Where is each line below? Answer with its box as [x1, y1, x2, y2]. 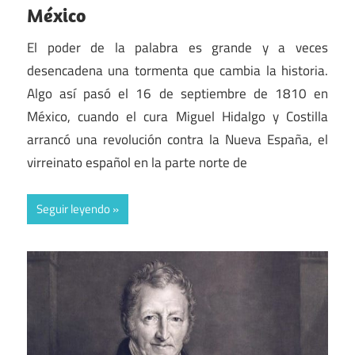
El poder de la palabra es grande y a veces [27, 36, 328, 58]
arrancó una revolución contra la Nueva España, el [27, 128, 328, 150]
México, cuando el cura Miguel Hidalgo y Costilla [27, 105, 328, 127]
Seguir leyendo [36, 200, 110, 219]
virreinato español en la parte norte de [27, 151, 247, 173]
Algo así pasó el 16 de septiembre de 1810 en [27, 82, 328, 104]
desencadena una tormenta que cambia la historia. [27, 59, 328, 81]
